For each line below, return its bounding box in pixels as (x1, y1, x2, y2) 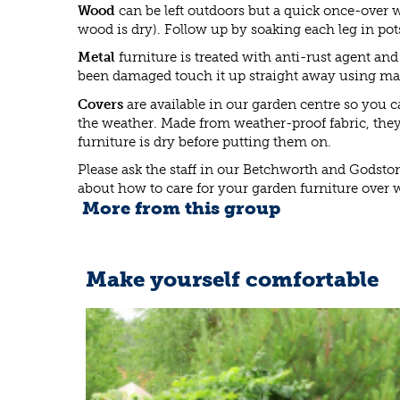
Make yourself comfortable (86, 265, 379, 292)
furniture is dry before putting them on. (78, 133, 331, 150)
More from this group (82, 197, 280, 219)
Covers (78, 96, 123, 112)
